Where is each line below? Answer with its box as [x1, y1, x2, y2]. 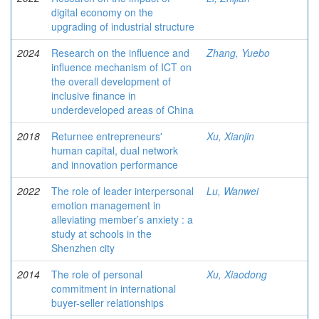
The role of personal [51, 267, 142, 281]
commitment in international [51, 281, 176, 296]
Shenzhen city [51, 241, 115, 255]
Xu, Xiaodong [206, 267, 267, 281]
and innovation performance [51, 157, 178, 172]
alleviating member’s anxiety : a [51, 212, 193, 226]
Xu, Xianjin [206, 129, 254, 143]
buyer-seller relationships [51, 296, 164, 310]
